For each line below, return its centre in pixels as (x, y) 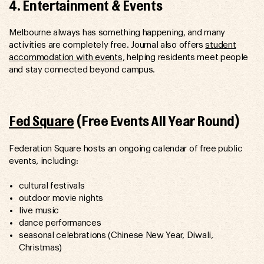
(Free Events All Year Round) (157, 121)
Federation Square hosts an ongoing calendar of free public (126, 148)
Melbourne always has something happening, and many (117, 33)
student (221, 45)
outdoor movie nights (61, 199)
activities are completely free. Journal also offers (107, 45)
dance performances (60, 223)
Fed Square (42, 121)
